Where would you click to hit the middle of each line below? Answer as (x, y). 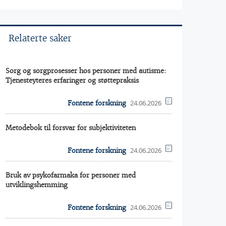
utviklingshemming (37, 185)
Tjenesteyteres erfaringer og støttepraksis (72, 80)
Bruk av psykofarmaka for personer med (71, 175)
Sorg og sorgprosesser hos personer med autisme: (86, 71)
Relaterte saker (40, 38)
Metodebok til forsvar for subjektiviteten (71, 128)
